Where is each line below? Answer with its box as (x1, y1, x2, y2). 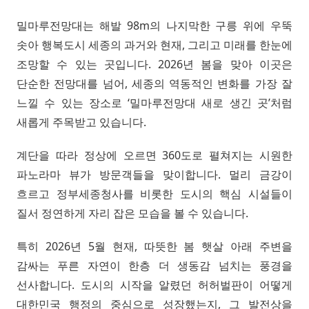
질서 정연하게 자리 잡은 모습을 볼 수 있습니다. (17, 205, 248, 221)
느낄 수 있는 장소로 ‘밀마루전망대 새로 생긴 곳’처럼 (17, 94, 292, 110)
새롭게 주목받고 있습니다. (17, 114, 146, 130)
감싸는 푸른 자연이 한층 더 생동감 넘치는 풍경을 (17, 257, 292, 273)
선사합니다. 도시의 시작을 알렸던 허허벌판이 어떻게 (17, 277, 292, 292)
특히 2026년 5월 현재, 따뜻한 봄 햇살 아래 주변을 (17, 238, 292, 254)
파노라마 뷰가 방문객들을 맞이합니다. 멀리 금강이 (17, 166, 292, 182)
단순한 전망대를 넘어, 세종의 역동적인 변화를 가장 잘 (17, 75, 292, 91)
